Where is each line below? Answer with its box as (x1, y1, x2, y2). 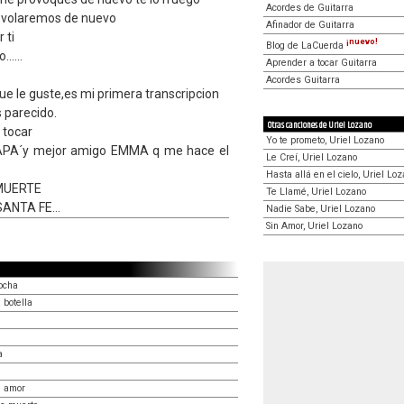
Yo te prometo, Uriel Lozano (266, 133, 384, 146)
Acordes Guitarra (266, 73, 340, 86)
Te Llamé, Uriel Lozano (266, 185, 366, 197)
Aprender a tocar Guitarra (266, 56, 377, 69)
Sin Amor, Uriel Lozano (266, 219, 363, 232)
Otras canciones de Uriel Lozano (268, 117, 372, 133)
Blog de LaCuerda (266, 39, 346, 51)
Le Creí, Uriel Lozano (266, 151, 357, 163)
